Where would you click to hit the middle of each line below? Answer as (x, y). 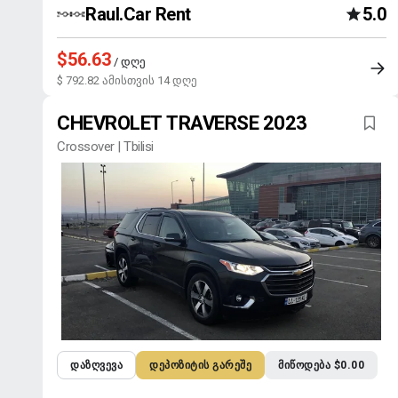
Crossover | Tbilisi (105, 147)
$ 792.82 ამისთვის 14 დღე (127, 80)
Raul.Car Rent (138, 14)
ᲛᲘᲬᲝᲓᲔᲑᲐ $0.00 (321, 365)
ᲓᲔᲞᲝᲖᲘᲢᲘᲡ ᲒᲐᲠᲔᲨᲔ (200, 365)
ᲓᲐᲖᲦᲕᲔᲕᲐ (96, 365)
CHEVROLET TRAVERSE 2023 (182, 123)
